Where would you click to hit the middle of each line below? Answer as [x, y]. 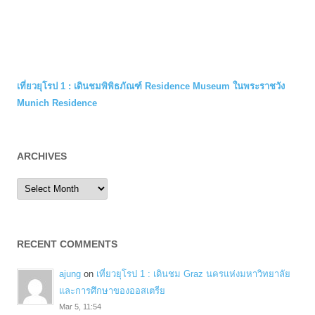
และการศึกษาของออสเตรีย [112, 291]
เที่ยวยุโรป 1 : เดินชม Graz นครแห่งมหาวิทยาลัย [193, 274]
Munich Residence [57, 103]
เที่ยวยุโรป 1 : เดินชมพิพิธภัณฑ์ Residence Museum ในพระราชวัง [151, 86]
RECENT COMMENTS [67, 244]
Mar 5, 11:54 [80, 307]
